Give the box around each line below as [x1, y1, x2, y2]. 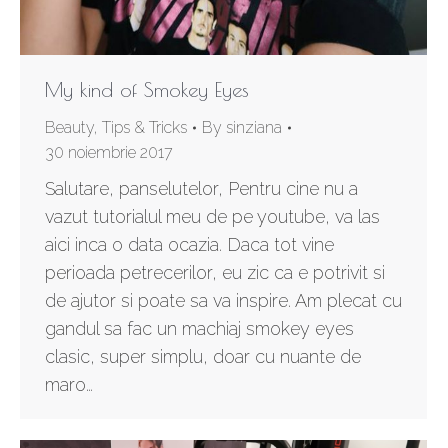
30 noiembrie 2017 [45, 143, 173, 163]
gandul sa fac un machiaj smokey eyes [45, 318, 354, 340]
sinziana [226, 118, 282, 138]
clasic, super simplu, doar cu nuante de [45, 346, 361, 368]
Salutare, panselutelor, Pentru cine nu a [45, 178, 358, 200]
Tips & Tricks [102, 118, 187, 138]
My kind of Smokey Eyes [45, 78, 249, 102]
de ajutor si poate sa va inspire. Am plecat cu [45, 290, 402, 312]
